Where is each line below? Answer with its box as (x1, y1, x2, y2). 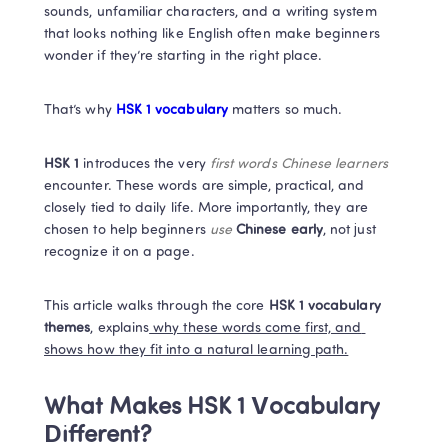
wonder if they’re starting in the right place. (44, 49, 323, 64)
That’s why (44, 103, 112, 118)
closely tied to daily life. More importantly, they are (44, 201, 368, 216)
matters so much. (227, 103, 343, 118)
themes (44, 321, 91, 336)
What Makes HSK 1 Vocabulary (44, 396, 379, 420)
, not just (322, 223, 376, 238)
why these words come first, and (149, 321, 362, 336)
